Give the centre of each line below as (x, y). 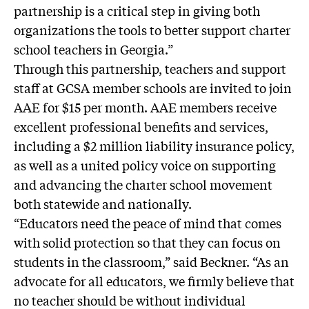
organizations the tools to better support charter (152, 30)
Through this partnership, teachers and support (150, 68)
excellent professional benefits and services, (141, 126)
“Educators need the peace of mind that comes (148, 223)
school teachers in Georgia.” (93, 49)
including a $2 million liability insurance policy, (154, 146)
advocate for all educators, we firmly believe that (154, 281)
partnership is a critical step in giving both (137, 10)
